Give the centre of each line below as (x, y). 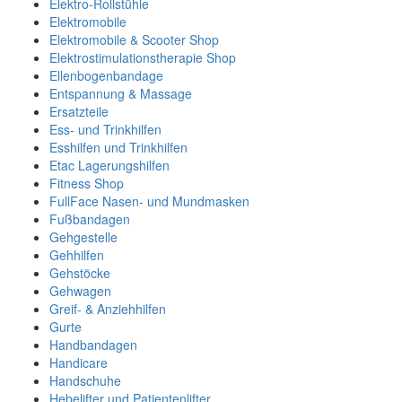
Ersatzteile (79, 111)
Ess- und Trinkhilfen (105, 129)
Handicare (79, 363)
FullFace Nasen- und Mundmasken (149, 201)
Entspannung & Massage (121, 93)
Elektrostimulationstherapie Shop (143, 57)
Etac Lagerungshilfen (109, 165)
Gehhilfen (77, 255)
